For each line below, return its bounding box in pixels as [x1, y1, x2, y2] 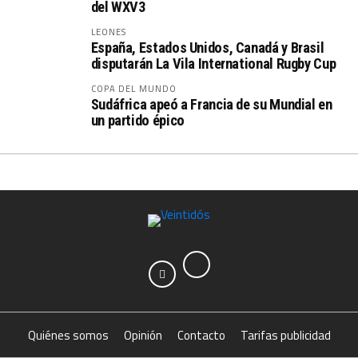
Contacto [177, 326, 225, 344]
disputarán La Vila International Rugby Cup [90, 55, 336, 72]
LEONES [90, 25, 127, 38]
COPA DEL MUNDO [90, 82, 177, 95]
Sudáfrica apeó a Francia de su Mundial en [90, 96, 332, 113]
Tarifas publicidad [240, 326, 331, 344]
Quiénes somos [27, 326, 109, 344]
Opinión [123, 326, 162, 344]
